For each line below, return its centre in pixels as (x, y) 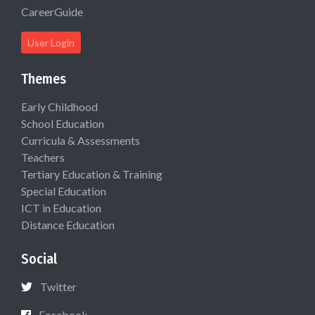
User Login (51, 42)
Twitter (58, 286)
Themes (44, 78)
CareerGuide (52, 11)
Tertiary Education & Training (92, 174)
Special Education (64, 191)
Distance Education (68, 224)
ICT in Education (61, 207)
